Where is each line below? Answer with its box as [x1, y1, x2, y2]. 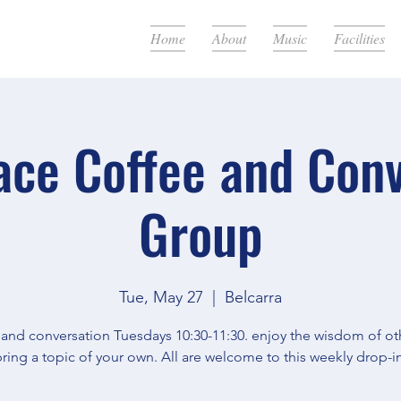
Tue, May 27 [119, 287, 203, 307]
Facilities [334, 29, 385, 47]
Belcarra [225, 287, 282, 307]
